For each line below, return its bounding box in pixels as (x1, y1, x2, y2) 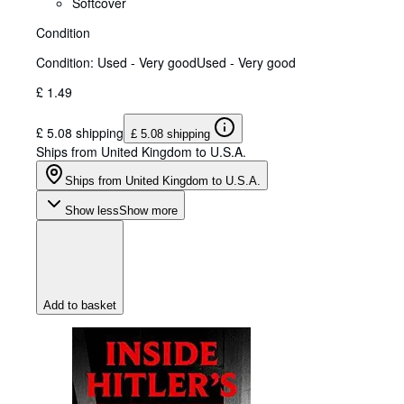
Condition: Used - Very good (36, 52, 197, 71)
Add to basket (43, 298, 116, 312)
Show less (65, 203, 119, 217)
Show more (119, 203, 178, 217)
